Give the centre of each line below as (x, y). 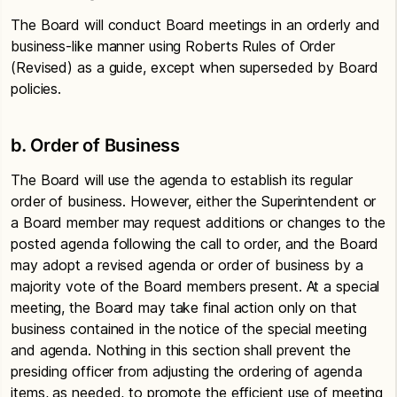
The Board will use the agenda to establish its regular (182, 180)
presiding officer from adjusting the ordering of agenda (187, 371)
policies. (36, 89)
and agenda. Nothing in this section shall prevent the (181, 350)
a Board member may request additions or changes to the (198, 222)
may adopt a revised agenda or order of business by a (187, 265)
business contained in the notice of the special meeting (189, 329)
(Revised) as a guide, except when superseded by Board (195, 67)
